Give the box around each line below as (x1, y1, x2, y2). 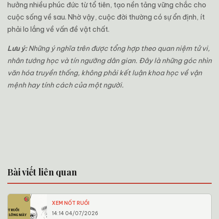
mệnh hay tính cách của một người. (7, 80, 124, 89)
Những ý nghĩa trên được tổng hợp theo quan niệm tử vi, (27, 44, 210, 53)
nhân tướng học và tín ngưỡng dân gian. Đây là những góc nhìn (7, 56, 212, 65)
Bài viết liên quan (7, 166, 77, 178)
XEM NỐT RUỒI (52, 199, 89, 206)
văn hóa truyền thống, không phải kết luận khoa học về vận (7, 68, 202, 77)
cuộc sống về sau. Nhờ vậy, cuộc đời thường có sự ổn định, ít (7, 12, 205, 22)
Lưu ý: (7, 44, 27, 53)
